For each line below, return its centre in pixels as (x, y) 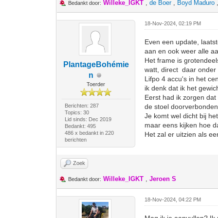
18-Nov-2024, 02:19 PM (173, 23)
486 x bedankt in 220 (89, 133)
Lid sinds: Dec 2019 (88, 119)
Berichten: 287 (82, 106)
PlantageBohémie (96, 64)
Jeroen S (163, 179)
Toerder (96, 84)
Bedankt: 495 (80, 126)
